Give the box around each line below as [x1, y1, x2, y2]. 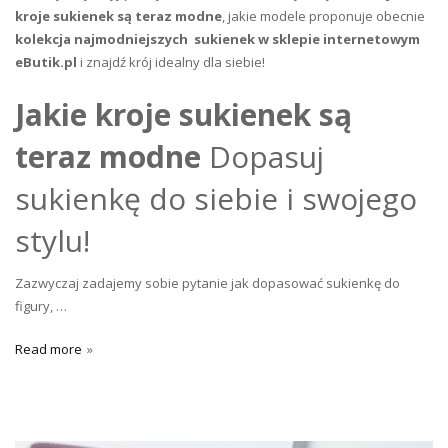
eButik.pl [15, 52, 77, 71]
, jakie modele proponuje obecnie [222, 6, 425, 25]
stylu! [15, 219, 90, 261]
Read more [15, 339, 82, 358]
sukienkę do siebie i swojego [15, 177, 417, 219]
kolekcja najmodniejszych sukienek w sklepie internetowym [15, 29, 420, 48]
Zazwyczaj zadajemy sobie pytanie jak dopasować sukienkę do [15, 273, 400, 292]
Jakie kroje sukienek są [15, 93, 352, 135]
